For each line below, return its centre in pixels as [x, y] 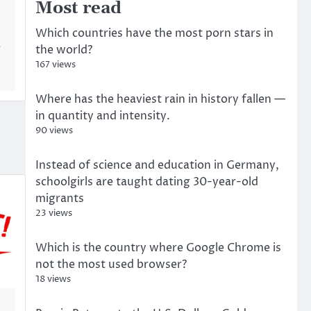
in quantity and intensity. [102, 116]
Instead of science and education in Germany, [157, 165]
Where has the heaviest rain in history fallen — [160, 99]
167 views [55, 65]
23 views [53, 213]
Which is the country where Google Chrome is [158, 248]
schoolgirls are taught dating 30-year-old [146, 182]
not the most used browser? [111, 264]
